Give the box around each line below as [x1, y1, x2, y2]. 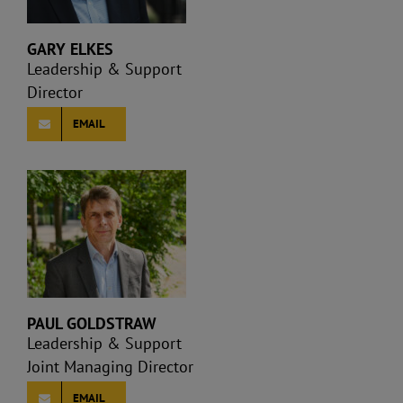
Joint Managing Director [27, 356, 193, 377]
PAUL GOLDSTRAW [27, 313, 157, 334]
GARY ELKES [27, 39, 113, 60]
